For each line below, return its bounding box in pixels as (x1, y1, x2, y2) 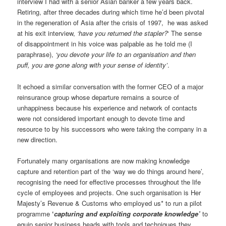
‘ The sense (167, 28, 202, 38)
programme (17, 208, 52, 218)
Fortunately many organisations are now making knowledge (17, 155, 190, 165)
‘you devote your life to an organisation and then (55, 49, 196, 60)
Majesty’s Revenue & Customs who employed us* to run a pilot (17, 198, 202, 208)
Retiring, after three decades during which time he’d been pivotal (17, 7, 205, 17)
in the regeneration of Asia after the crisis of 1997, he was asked (17, 18, 208, 28)
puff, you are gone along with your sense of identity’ (17, 60, 168, 70)
